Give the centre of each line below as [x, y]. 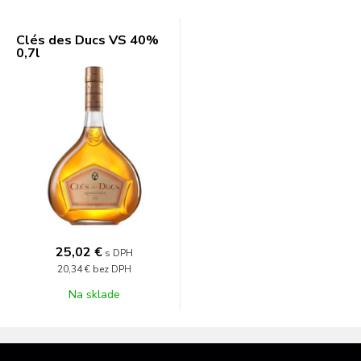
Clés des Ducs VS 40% [87, 40]
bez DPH [112, 269]
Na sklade [94, 295]
